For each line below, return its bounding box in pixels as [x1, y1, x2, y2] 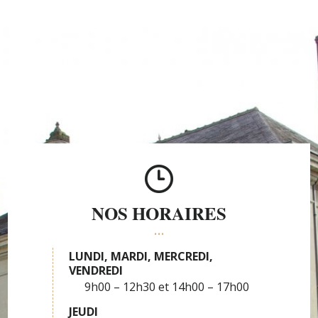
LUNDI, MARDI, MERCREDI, [69, 248, 213, 264]
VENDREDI [69, 263, 123, 278]
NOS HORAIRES [92, 200, 226, 226]
